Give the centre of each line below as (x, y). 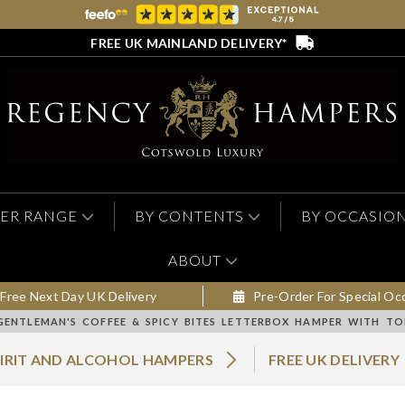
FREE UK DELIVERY (334, 360)
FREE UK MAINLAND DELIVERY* (189, 42)
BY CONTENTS (189, 216)
